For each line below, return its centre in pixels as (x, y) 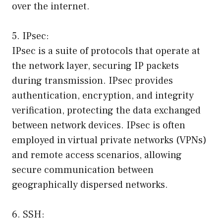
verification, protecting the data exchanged (106, 110)
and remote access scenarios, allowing (97, 155)
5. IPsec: (30, 36)
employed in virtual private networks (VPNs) (109, 140)
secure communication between (83, 170)
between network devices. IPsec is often (99, 125)
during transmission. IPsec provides (92, 81)
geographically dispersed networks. (90, 185)
